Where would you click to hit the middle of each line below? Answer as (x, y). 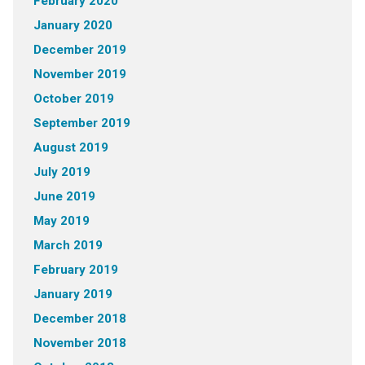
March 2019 (68, 246)
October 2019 (73, 99)
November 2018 (79, 343)
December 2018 (79, 319)
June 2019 (64, 197)
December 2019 (79, 50)
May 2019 (61, 221)
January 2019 (73, 295)
